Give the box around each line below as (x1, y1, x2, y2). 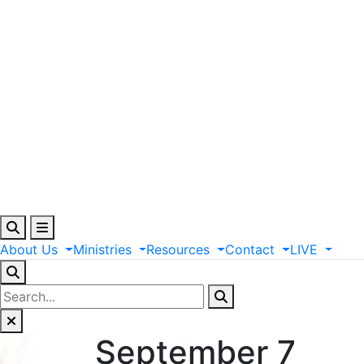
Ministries (72, 241, 132, 258)
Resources (146, 241, 210, 258)
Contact (225, 241, 275, 258)
